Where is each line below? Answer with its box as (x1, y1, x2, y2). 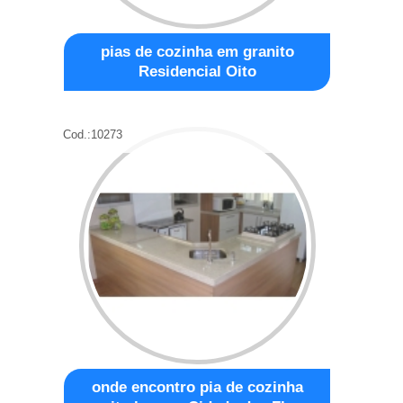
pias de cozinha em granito (100, 42, 294, 60)
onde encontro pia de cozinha (91, 378, 303, 396)
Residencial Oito (138, 62, 256, 80)
